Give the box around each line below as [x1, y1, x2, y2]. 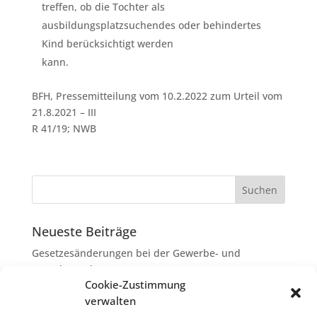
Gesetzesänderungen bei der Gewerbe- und [31, 246, 241, 260]
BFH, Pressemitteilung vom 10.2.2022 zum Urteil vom [31, 88, 282, 103]
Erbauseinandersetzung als [31, 300, 162, 314]
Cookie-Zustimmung [85, 277, 185, 292]
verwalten [85, 294, 136, 308]
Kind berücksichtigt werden [41, 36, 173, 50]
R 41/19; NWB [31, 121, 96, 135]
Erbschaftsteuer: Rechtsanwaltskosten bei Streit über [31, 284, 285, 298]
